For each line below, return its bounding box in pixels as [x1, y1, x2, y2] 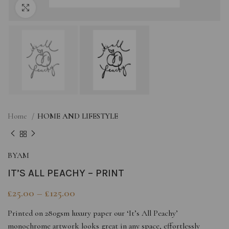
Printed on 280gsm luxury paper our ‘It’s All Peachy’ [8, 208, 178, 218]
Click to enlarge [36, 4, 79, 12]
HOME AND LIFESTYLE [37, 111, 118, 121]
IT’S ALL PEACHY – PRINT [8, 167, 124, 179]
